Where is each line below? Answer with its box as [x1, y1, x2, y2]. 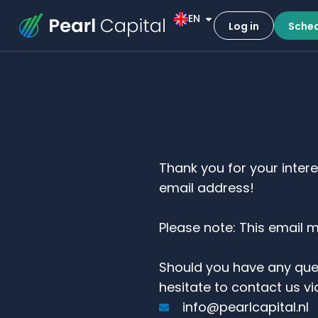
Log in [228, 18, 259, 33]
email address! [159, 179, 254, 197]
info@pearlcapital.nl [182, 298, 309, 316]
